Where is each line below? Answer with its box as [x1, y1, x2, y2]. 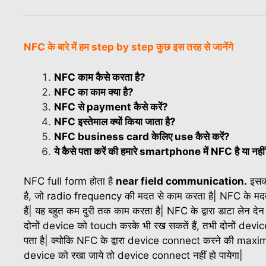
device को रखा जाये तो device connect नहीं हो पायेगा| [24, 249, 243, 262]
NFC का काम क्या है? [54, 85, 134, 98]
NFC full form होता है [24, 175, 116, 188]
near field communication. [116, 175, 247, 188]
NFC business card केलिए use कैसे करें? [54, 130, 230, 142]
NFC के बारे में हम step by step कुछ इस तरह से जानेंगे [24, 41, 233, 53]
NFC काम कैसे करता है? [54, 71, 145, 83]
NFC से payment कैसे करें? [54, 100, 168, 113]
